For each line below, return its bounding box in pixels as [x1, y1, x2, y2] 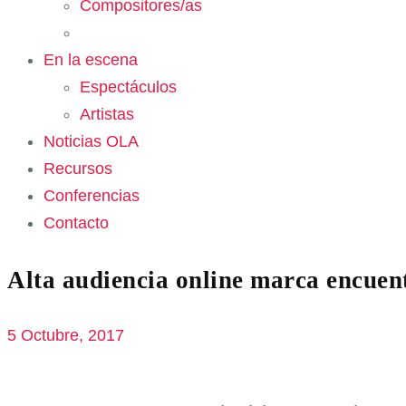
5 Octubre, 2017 [7, 325, 124, 344]
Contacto [43, 213, 109, 232]
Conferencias [43, 186, 140, 205]
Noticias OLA [43, 131, 139, 150]
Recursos [43, 159, 112, 178]
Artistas [80, 104, 134, 123]
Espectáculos [80, 77, 177, 96]
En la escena [43, 50, 138, 69]
